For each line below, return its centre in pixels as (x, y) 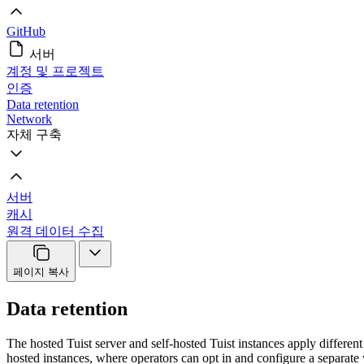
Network (29, 119)
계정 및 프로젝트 (55, 71)
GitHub (26, 31)
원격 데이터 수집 (55, 231)
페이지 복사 (41, 272)
